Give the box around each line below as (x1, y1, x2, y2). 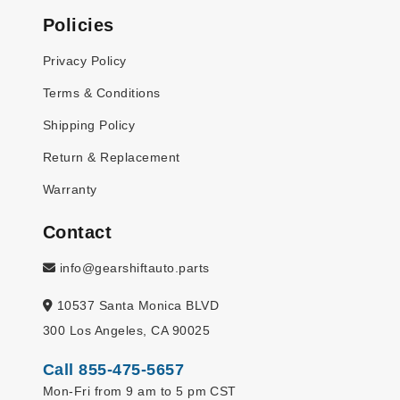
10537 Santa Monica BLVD (53, 298, 220, 313)
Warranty (43, 182, 97, 197)
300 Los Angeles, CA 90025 (43, 323, 210, 338)
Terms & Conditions (43, 86, 161, 101)
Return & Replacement (43, 150, 180, 165)
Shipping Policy (43, 118, 136, 133)
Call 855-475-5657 (43, 361, 185, 379)
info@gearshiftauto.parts (55, 261, 210, 276)
